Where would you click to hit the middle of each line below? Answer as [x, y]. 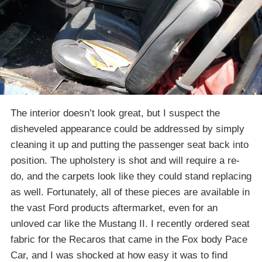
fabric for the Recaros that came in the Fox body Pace [129, 240]
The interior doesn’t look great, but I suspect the [115, 113]
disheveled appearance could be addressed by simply [127, 129]
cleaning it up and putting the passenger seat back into [130, 145]
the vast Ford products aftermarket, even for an [114, 208]
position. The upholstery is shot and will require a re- [125, 161]
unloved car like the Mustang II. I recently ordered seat [130, 224]
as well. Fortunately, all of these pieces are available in [130, 192]
